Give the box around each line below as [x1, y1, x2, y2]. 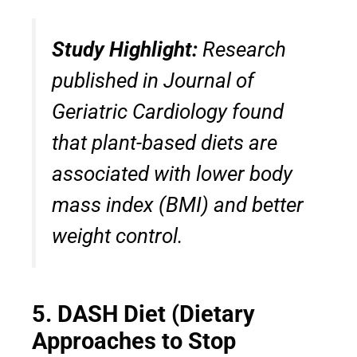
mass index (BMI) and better [52, 192, 304, 217]
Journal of [163, 68, 254, 92]
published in [52, 68, 163, 92]
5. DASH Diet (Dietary [32, 300, 255, 328]
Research [198, 37, 286, 61]
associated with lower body [52, 161, 292, 186]
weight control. [52, 223, 183, 248]
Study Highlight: [52, 37, 198, 61]
